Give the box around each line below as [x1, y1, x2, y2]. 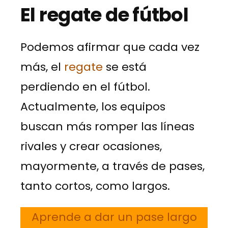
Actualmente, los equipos [20, 98, 165, 115]
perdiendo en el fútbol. [20, 78, 150, 95]
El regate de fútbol [20, 1, 188, 28]
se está [103, 59, 147, 75]
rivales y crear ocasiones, [20, 138, 162, 154]
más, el [20, 59, 64, 75]
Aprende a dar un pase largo [31, 209, 197, 225]
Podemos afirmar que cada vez [20, 39, 199, 55]
